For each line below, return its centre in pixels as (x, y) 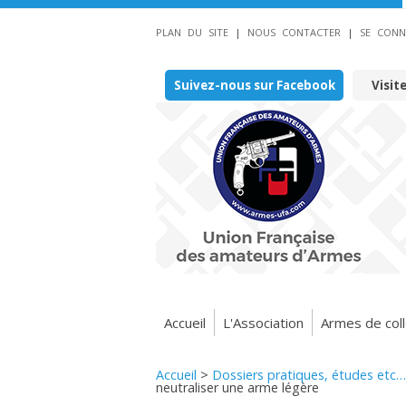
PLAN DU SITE (192, 32)
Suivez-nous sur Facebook (254, 85)
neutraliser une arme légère (237, 387)
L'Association (263, 322)
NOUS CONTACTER (294, 32)
